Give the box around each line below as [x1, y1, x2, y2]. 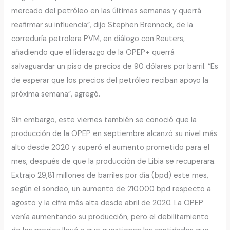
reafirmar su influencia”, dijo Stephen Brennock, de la [11, 20, 194, 30]
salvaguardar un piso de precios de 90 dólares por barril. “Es [11, 61, 219, 71]
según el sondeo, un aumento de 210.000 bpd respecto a [11, 184, 212, 195]
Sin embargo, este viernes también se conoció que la [11, 115, 197, 125]
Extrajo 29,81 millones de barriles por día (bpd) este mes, [11, 170, 209, 181]
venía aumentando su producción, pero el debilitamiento [11, 212, 209, 222]
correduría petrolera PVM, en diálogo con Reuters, [11, 33, 185, 44]
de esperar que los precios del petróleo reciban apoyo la [11, 75, 209, 85]
